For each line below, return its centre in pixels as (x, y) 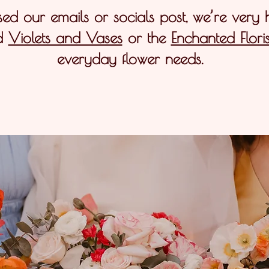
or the (147, 38)
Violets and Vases (65, 38)
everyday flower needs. (130, 59)
